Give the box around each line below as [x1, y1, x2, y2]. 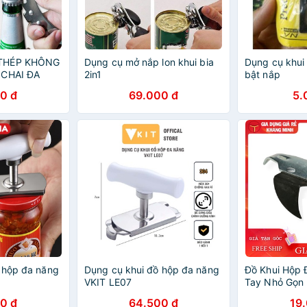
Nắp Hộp [245, 288, 286, 300]
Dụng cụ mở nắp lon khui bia [84, 56, 214, 68]
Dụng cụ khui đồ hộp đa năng [84, 264, 219, 275]
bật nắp [245, 69, 280, 80]
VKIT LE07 [84, 276, 132, 288]
